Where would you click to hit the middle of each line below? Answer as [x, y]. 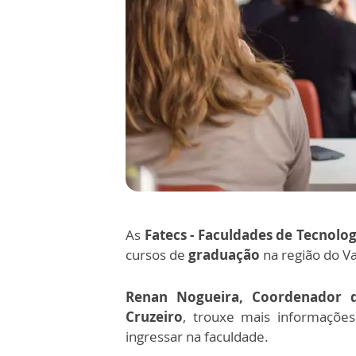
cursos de [157, 254]
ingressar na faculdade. [197, 336]
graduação [224, 254]
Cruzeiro [154, 316]
